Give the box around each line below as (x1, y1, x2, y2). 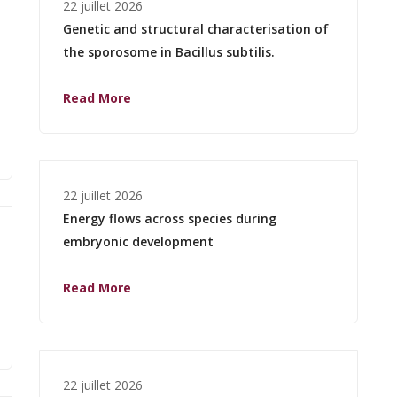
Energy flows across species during (63, 209, 276, 227)
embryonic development (63, 232, 214, 250)
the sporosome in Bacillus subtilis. (63, 43, 275, 60)
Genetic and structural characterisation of (63, 19, 329, 37)
